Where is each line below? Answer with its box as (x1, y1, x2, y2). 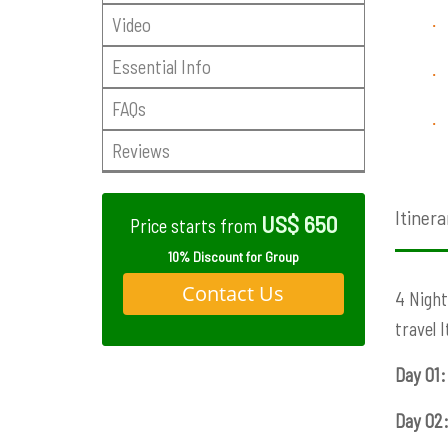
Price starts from (129, 214, 261, 238)
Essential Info (111, 54, 211, 78)
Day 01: (394, 363, 446, 387)
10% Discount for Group (167, 247, 299, 265)
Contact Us (182, 279, 285, 307)
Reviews (111, 138, 170, 162)
